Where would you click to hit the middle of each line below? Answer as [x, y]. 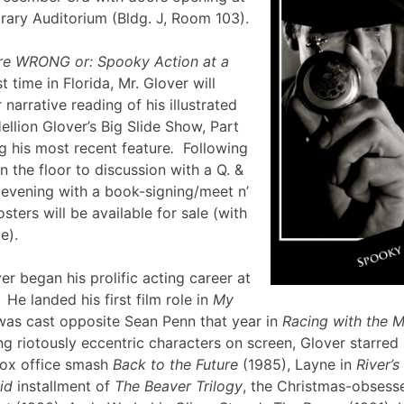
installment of [64, 386]
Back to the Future [175, 364]
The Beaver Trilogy [179, 386]
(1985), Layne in [297, 364]
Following [211, 147]
